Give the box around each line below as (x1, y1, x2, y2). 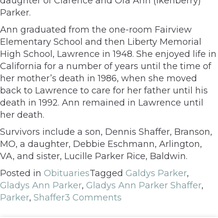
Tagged (90, 167, 126, 179)
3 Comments (65, 192, 122, 203)
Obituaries (44, 167, 90, 179)
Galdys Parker (126, 167, 187, 179)
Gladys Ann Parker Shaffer (86, 180, 201, 191)
